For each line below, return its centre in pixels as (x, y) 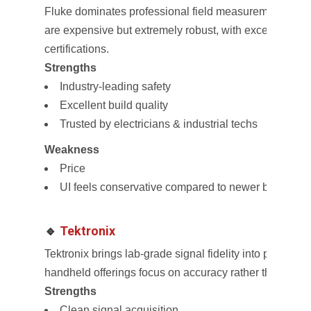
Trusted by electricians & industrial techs (159, 124)
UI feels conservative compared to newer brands (178, 187)
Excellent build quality (114, 105)
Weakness (72, 150)
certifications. (77, 49)
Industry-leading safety (115, 86)
